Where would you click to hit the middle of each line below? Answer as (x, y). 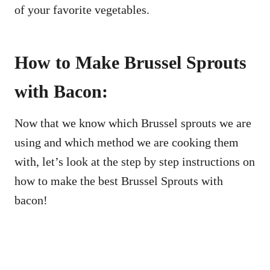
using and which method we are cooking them (127, 143)
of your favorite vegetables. (82, 10)
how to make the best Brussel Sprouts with (119, 181)
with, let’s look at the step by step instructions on (135, 162)
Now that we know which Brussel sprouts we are (133, 123)
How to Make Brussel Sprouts (130, 63)
